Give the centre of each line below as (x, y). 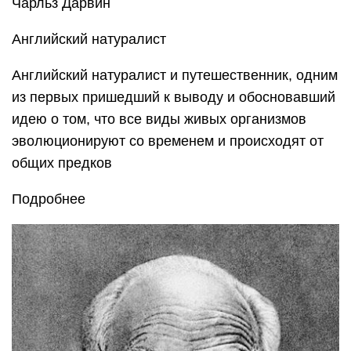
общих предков (62, 163)
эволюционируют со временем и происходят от (168, 141)
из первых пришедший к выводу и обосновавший (174, 98)
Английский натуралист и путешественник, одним (175, 76)
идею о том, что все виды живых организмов (159, 119)
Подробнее (49, 199)
